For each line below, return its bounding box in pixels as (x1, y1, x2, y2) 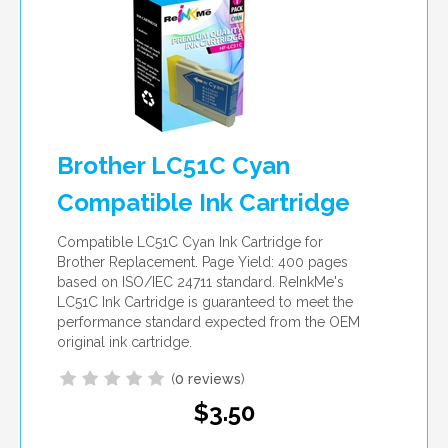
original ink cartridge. (57, 333, 192, 350)
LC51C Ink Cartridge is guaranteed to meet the (57, 293, 353, 310)
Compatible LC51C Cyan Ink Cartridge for (57, 233, 323, 250)
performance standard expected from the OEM (57, 313, 360, 330)
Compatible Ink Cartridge (57, 187, 350, 217)
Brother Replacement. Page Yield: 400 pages (57, 253, 348, 270)
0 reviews (175, 370, 241, 387)
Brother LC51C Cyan (57, 150, 290, 180)
